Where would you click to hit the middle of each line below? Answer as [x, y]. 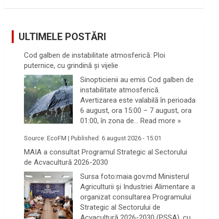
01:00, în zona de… [110, 120]
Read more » [161, 120]
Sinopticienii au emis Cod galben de [137, 79]
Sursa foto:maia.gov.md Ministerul [135, 176]
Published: [87, 138]
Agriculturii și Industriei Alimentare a [138, 186]
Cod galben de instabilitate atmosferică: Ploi [95, 55]
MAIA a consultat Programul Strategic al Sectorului [106, 152]
